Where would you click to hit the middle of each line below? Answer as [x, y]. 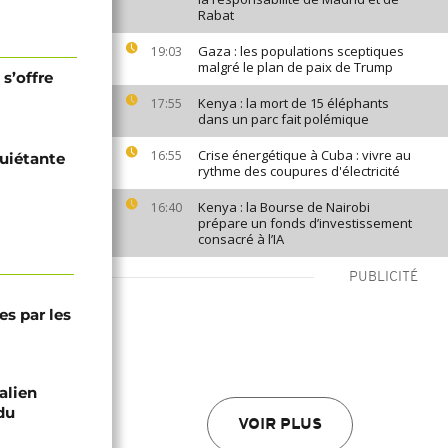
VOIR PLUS [280, 425]
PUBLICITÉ [383, 277]
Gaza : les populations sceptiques [301, 51]
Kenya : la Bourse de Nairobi [284, 207]
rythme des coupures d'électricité [299, 171]
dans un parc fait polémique [283, 119]
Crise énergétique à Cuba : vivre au [304, 155]
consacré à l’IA [241, 239]
